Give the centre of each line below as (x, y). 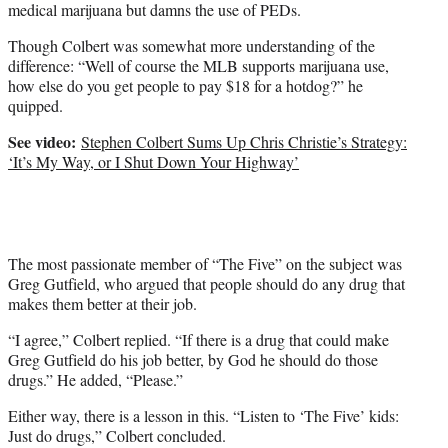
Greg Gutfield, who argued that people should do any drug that (206, 284)
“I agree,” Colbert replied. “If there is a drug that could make (198, 340)
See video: (44, 142)
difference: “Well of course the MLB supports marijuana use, (198, 66)
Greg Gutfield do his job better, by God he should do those (193, 360)
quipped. (35, 106)
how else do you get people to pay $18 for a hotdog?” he (185, 86)
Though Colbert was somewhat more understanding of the (191, 46)
